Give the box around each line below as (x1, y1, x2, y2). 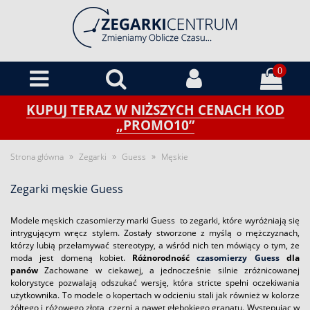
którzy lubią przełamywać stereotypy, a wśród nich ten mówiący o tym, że (10, 239, 300, 251)
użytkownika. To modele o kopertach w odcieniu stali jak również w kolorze (10, 289, 300, 301)
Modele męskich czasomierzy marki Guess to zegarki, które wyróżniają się (10, 215, 300, 226)
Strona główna (10, 151, 64, 163)
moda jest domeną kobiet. (10, 252, 133, 264)
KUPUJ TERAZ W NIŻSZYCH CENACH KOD (26, 101, 284, 118)
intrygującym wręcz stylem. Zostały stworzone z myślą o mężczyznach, (10, 227, 300, 239)
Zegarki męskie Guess (10, 181, 123, 197)
